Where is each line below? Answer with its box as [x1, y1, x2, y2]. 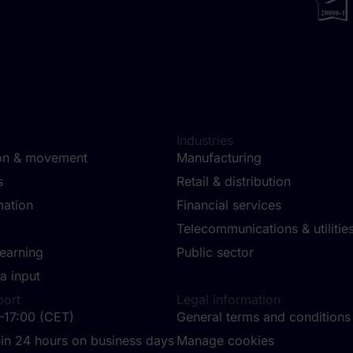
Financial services [176, 197, 281, 214]
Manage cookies [176, 333, 274, 349]
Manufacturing [176, 150, 262, 166]
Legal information [176, 292, 281, 308]
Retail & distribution [176, 173, 291, 190]
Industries [176, 132, 233, 149]
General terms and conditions [176, 309, 351, 325]
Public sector [176, 244, 254, 261]
